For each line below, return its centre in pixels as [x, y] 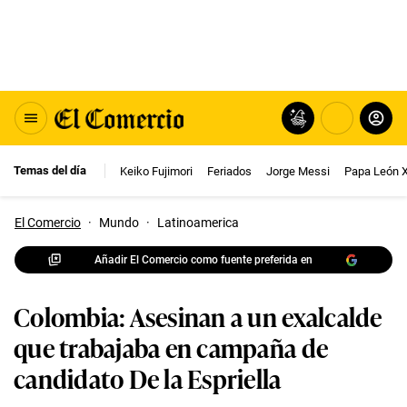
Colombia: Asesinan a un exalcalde [198, 316]
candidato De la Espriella [148, 377]
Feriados [229, 171]
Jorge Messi [298, 171]
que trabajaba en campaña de [171, 347]
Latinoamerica [198, 223]
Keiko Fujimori [156, 171]
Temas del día [50, 170]
